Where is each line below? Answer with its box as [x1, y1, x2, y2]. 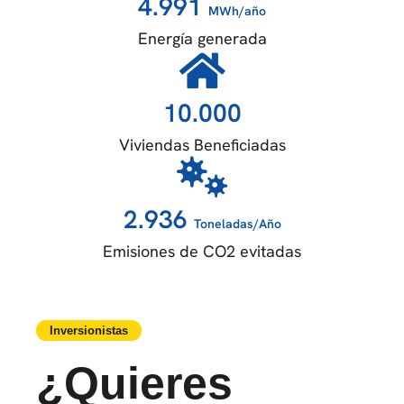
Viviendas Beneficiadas [118, 134, 286, 156]
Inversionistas [50, 324, 128, 338]
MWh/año [208, 3, 266, 20]
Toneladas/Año [193, 216, 281, 233]
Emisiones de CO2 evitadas [103, 241, 301, 262]
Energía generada [137, 28, 267, 50]
